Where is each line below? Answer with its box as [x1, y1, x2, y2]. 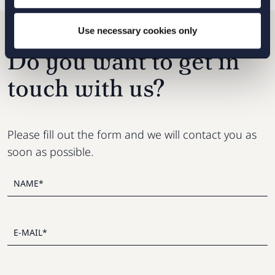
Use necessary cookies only [78, 25, 197, 36]
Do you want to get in [7, 44, 239, 77]
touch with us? [7, 71, 165, 104]
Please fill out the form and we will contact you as [7, 126, 257, 142]
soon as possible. [7, 144, 93, 159]
